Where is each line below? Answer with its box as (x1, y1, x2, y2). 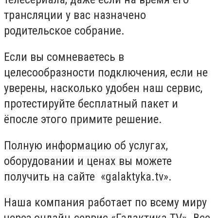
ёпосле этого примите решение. (4, 112, 162, 127)
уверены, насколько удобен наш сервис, (4, 81, 202, 95)
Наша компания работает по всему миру (4, 196, 207, 210)
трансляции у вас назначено (4, 8, 146, 22)
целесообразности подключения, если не (4, 66, 208, 80)
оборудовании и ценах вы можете (4, 154, 172, 168)
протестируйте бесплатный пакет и (4, 97, 178, 111)
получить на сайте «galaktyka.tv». (4, 169, 172, 183)
